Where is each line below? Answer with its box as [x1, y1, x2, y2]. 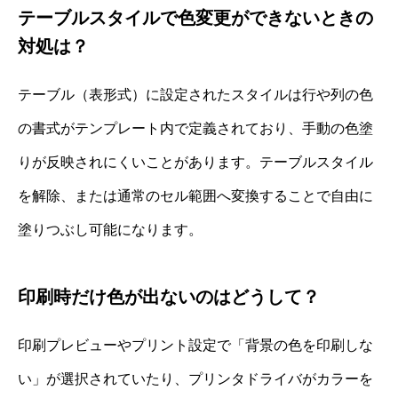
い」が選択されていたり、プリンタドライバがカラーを [18, 370, 373, 386]
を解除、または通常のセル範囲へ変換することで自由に [18, 187, 373, 203]
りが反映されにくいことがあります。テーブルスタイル [18, 154, 373, 170]
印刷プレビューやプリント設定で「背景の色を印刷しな [18, 337, 373, 353]
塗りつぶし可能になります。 [18, 221, 203, 237]
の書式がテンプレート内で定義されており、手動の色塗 [18, 120, 373, 136]
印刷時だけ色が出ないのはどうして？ [18, 286, 320, 306]
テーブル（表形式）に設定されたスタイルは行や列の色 [18, 86, 373, 102]
